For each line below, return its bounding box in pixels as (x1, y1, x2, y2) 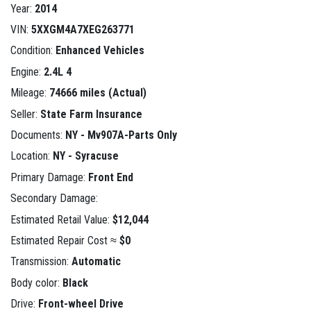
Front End (88, 170, 133, 184)
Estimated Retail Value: (10, 212, 112, 226)
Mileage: (10, 86, 49, 100)
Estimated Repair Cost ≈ (10, 233, 119, 247)
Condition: (10, 44, 56, 58)
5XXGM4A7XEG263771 (31, 23, 135, 37)
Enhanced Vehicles (56, 44, 144, 58)
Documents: (10, 128, 65, 142)
